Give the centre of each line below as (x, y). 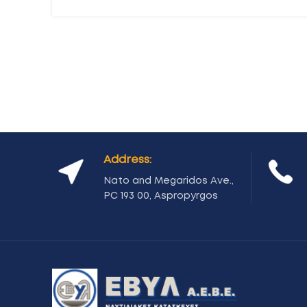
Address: (127, 159)
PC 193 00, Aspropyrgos (161, 196)
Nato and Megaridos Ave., (169, 181)
